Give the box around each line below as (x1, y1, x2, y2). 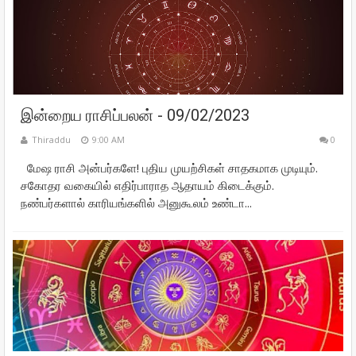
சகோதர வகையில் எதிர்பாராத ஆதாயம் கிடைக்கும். (21, 177, 274, 193)
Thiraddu (32, 133, 71, 145)
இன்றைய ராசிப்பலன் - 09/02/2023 (21, 106, 250, 125)
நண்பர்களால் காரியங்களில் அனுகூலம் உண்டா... (21, 195, 252, 211)
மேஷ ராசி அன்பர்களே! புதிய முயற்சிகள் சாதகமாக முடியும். (21, 160, 318, 176)
